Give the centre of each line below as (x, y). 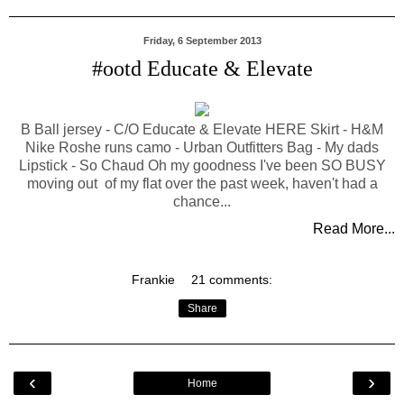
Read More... (354, 229)
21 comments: (232, 280)
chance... (202, 202)
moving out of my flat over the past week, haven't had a (202, 184)
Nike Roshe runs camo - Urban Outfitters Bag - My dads (202, 148)
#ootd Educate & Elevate (202, 68)
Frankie (155, 280)
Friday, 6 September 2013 (202, 40)
